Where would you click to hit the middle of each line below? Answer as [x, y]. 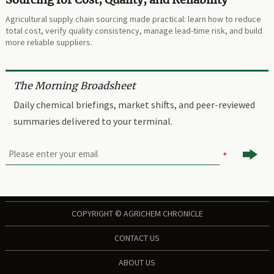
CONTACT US [137, 238]
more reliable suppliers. [49, 42]
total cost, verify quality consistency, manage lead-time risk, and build [134, 30]
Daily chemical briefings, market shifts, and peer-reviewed [134, 105]
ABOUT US [137, 263]
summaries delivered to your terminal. [93, 121]
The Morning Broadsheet [74, 85]
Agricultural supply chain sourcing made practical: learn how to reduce [134, 19]
